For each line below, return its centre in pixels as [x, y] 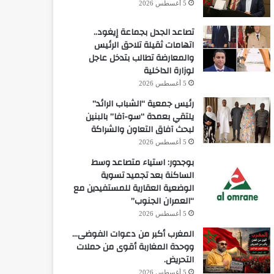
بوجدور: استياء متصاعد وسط [142, 162]
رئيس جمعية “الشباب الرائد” [143, 104]
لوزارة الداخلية [168, 71]
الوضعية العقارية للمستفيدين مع [133, 188]
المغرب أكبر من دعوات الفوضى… [133, 234]
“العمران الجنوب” [162, 201]
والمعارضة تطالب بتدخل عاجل [141, 58]
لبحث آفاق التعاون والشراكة [142, 129]
